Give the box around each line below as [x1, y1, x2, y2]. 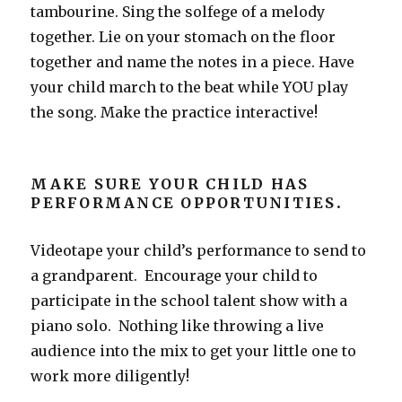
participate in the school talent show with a [31, 291, 348, 310]
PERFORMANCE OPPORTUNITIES [31, 193, 336, 212]
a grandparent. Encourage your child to [31, 266, 319, 284]
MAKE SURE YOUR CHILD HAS [31, 174, 310, 193]
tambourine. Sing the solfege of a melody [31, 2, 326, 21]
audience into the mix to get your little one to [31, 341, 357, 360]
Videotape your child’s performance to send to [31, 240, 367, 259]
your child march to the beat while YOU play [31, 77, 349, 96]
